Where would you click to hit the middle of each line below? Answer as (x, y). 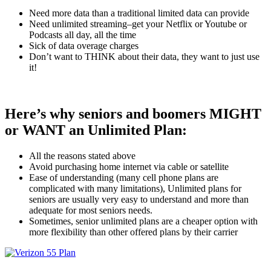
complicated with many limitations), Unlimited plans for (135, 189)
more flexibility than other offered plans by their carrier (133, 232)
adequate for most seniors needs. (91, 211)
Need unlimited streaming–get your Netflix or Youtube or (138, 24)
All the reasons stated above (82, 156)
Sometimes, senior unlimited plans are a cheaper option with (143, 221)
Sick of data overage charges (84, 46)
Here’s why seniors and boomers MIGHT (133, 114)
